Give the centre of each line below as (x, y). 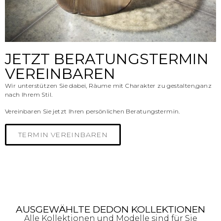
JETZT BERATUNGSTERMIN (107, 59)
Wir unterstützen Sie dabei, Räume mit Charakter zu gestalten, (101, 85)
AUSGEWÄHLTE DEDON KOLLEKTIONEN (110, 209)
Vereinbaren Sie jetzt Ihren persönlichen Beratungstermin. (92, 111)
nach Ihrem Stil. (29, 94)
